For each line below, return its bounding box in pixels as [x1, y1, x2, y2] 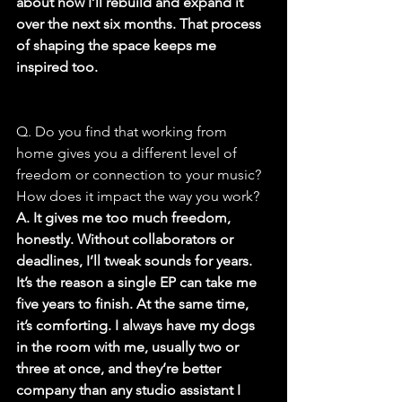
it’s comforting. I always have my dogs [16, 317, 258, 335]
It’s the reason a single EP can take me [16, 274, 260, 292]
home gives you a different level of [16, 144, 240, 162]
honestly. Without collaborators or [16, 231, 237, 249]
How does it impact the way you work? [16, 188, 259, 205]
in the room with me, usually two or [16, 338, 242, 356]
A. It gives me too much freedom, [16, 209, 234, 227]
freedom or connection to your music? [16, 166, 265, 184]
